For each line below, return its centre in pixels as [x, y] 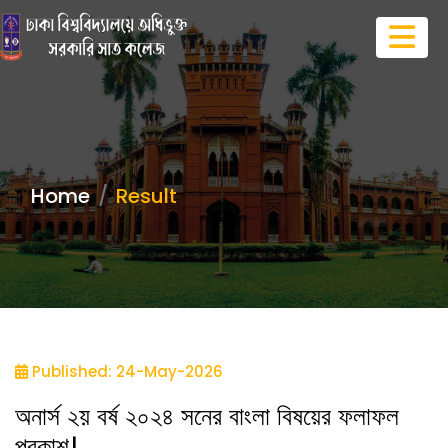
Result [146, 196]
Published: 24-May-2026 [125, 371]
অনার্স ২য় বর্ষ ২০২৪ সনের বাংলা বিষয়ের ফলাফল [207, 416]
